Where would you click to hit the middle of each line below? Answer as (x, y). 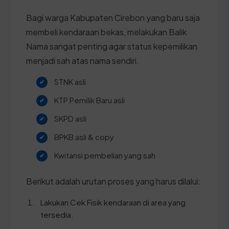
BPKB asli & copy (84, 136)
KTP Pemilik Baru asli (89, 100)
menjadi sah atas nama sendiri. (83, 60)
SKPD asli (70, 118)
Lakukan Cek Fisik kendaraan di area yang (113, 202)
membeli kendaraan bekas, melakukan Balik (106, 32)
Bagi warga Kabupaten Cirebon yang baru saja (113, 17)
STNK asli (70, 81)
